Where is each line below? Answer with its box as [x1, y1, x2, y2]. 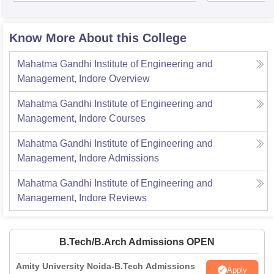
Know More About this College [9, 31, 187, 45]
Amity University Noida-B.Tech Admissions [16, 261, 195, 272]
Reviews [109, 193, 147, 204]
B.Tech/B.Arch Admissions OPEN [59, 237, 215, 248]
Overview [109, 73, 150, 84]
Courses [109, 113, 146, 124]
